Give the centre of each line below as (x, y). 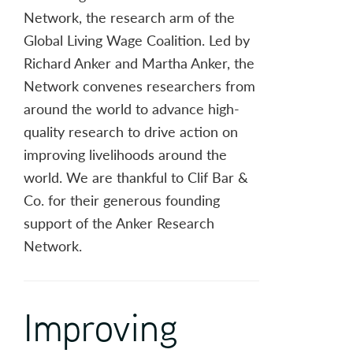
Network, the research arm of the (129, 17)
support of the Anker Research (119, 223)
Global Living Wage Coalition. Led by (137, 40)
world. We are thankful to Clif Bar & (136, 177)
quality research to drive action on (131, 132)
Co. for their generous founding (122, 200)
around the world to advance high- (132, 109)
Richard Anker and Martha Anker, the (139, 63)
